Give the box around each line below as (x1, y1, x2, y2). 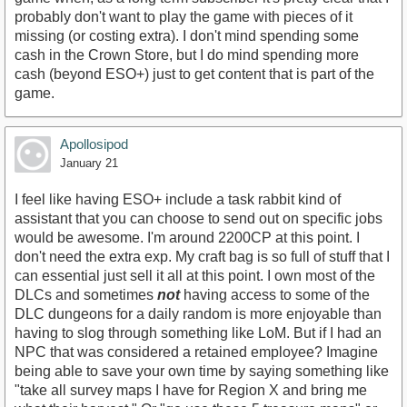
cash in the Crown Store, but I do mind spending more (15, 47, 359, 64)
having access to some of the (180, 287, 370, 303)
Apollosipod (60, 136, 128, 153)
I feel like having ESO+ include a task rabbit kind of (15, 192, 341, 208)
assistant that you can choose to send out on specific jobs (15, 211, 382, 227)
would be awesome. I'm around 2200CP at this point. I (15, 230, 360, 246)
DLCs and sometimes (15, 287, 157, 303)
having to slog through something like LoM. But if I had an (15, 325, 382, 342)
